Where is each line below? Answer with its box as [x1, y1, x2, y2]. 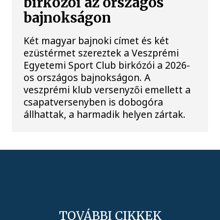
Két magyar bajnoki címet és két [24, 34, 169, 48]
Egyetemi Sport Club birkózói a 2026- [24, 58, 191, 72]
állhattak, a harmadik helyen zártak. [24, 108, 186, 121]
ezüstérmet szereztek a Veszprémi [24, 46, 179, 60]
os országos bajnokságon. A [24, 71, 151, 84]
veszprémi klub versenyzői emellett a [24, 83, 191, 97]
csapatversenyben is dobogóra [24, 95, 164, 109]
